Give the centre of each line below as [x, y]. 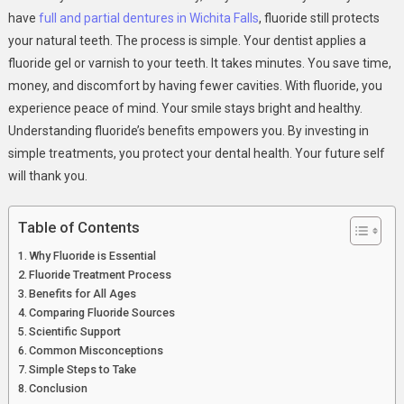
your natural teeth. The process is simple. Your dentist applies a [187, 40]
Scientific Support [75, 331]
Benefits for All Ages [83, 293]
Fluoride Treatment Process [101, 274]
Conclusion [59, 388]
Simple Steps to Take [83, 369]
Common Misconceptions [96, 350]
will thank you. [47, 175]
